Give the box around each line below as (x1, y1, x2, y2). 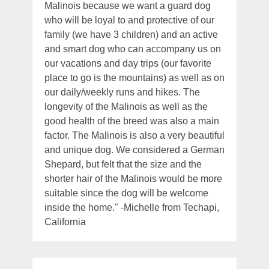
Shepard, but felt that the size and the (44, 159, 202, 170)
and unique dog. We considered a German (44, 145, 225, 156)
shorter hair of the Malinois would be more (44, 174, 222, 184)
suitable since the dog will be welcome (44, 188, 208, 199)
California (44, 217, 86, 228)
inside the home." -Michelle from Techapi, (44, 202, 219, 213)
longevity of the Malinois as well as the (44, 101, 208, 112)
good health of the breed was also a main (44, 116, 219, 127)
